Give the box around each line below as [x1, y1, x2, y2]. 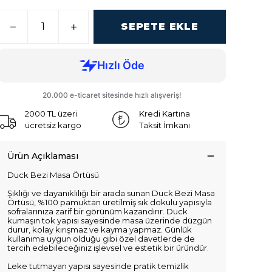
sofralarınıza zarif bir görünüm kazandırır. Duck [7, 206, 188, 217]
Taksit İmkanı [139, 120, 190, 131]
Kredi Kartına [139, 109, 190, 119]
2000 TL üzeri [25, 109, 77, 119]
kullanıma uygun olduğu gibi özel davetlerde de [7, 234, 195, 244]
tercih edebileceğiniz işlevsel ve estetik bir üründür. [7, 243, 209, 253]
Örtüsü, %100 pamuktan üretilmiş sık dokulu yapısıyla [7, 197, 212, 208]
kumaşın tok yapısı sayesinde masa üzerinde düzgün [7, 216, 212, 226]
